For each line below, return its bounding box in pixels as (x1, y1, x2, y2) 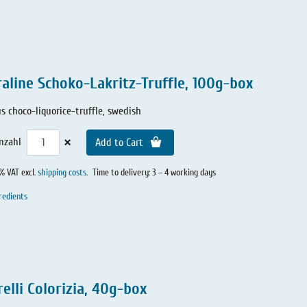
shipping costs (38, 167, 86, 179)
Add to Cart (95, 136, 147, 149)
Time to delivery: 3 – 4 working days (92, 167, 216, 179)
